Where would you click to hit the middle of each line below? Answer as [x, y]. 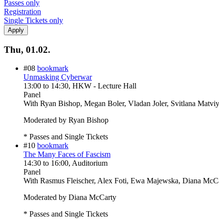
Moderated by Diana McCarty [70, 197]
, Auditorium [88, 163]
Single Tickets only [33, 20]
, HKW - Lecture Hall [102, 86]
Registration [22, 11]
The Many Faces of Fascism [67, 154]
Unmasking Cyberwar [58, 77]
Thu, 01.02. [27, 49]
